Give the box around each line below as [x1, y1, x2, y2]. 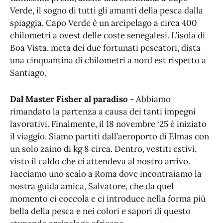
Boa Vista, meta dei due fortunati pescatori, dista [10, 42, 201, 54]
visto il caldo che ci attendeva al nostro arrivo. [10, 155, 190, 167]
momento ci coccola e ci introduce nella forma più [10, 193, 206, 204]
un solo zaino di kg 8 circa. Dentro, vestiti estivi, [10, 143, 197, 154]
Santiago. [10, 67, 48, 79]
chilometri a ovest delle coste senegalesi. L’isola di [10, 30, 205, 41]
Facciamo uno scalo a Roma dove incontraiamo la [10, 168, 202, 179]
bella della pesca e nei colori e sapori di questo [10, 205, 191, 217]
